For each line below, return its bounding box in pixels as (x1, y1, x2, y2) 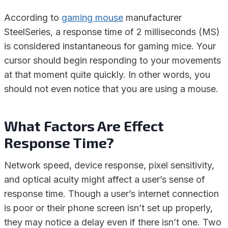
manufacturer (123, 12, 182, 23)
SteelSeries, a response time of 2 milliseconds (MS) (4, 26, 220, 38)
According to (4, 12, 62, 23)
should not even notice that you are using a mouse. (4, 83, 218, 95)
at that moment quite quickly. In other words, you (4, 69, 210, 80)
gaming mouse (62, 12, 123, 23)
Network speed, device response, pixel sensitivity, (4, 160, 214, 171)
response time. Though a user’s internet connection (4, 188, 219, 199)
